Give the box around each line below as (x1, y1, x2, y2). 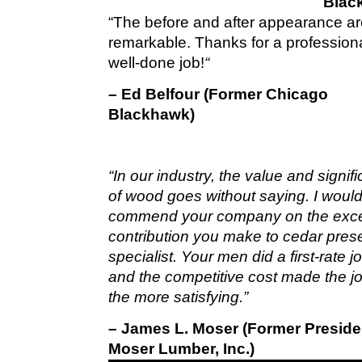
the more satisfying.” (108, 288, 249, 305)
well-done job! (108, 54, 205, 71)
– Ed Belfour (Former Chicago (108, 86, 329, 103)
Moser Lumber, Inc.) (108, 340, 255, 357)
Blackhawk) (108, 106, 196, 123)
